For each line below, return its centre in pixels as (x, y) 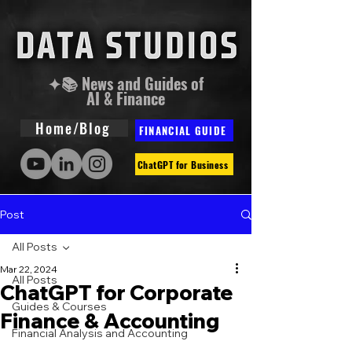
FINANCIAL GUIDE (183, 130)
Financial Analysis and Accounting (100, 333)
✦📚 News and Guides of (125, 83)
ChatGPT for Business (183, 164)
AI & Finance (125, 98)
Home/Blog (73, 128)
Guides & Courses (59, 306)
